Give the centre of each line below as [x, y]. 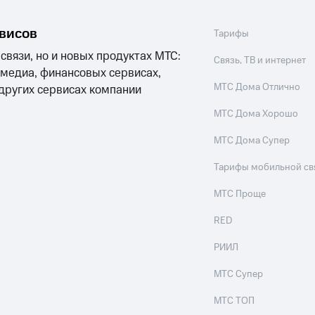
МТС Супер [239, 274]
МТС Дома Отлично [257, 87]
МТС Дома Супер [252, 141]
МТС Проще [240, 194]
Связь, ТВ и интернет [260, 60]
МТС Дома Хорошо [256, 114]
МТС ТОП [234, 301]
